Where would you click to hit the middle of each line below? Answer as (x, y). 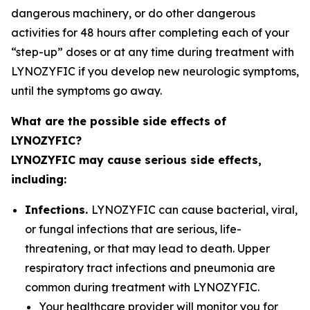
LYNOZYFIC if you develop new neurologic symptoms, (155, 71)
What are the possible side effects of (119, 121)
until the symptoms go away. (86, 91)
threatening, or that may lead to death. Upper (147, 248)
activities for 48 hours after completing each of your (150, 33)
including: (39, 179)
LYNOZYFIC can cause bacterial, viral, (194, 210)
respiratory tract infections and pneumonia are (150, 268)
